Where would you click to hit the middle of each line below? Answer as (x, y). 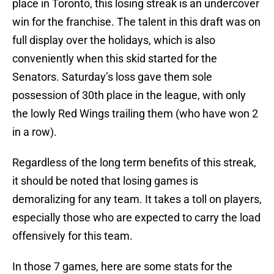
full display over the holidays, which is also (114, 40)
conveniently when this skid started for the (115, 59)
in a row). (35, 132)
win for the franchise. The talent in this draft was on (136, 22)
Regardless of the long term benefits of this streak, (134, 163)
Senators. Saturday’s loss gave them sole (112, 77)
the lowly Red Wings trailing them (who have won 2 (135, 114)
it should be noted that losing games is (105, 181)
